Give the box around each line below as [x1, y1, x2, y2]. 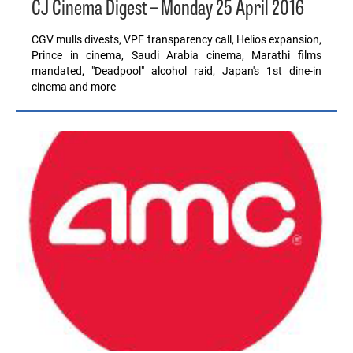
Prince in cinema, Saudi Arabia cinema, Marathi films [32, 49, 321, 62]
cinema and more [32, 80, 116, 94]
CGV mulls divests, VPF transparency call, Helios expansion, [32, 33, 321, 46]
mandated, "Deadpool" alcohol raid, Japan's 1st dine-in [32, 65, 321, 78]
